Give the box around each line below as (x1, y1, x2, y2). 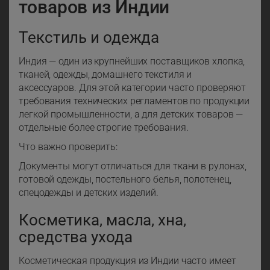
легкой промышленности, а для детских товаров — (19, 108, 243, 121)
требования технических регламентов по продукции (19, 95, 250, 107)
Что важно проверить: (19, 141, 118, 153)
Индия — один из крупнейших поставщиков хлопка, (19, 55, 245, 67)
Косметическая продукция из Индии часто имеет (19, 255, 236, 267)
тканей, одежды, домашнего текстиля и (19, 69, 192, 81)
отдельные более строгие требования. (19, 122, 189, 134)
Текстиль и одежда (19, 28, 160, 47)
